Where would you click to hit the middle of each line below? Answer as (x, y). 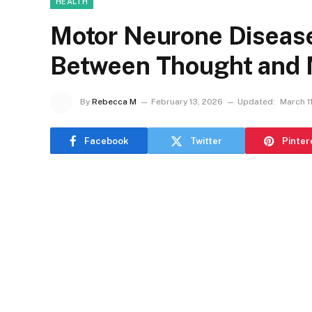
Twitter (206, 141)
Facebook (106, 141)
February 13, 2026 (187, 102)
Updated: (256, 102)
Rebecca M (114, 102)
